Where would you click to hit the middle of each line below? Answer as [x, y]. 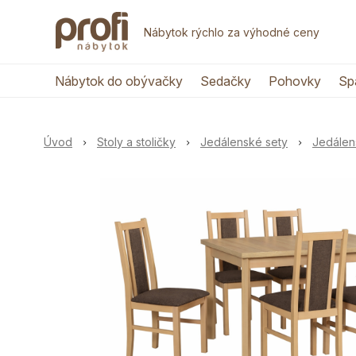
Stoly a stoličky [136, 142]
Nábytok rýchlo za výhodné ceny [232, 32]
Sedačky [225, 81]
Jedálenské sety [244, 142]
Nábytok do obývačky [118, 81]
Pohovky [294, 81]
